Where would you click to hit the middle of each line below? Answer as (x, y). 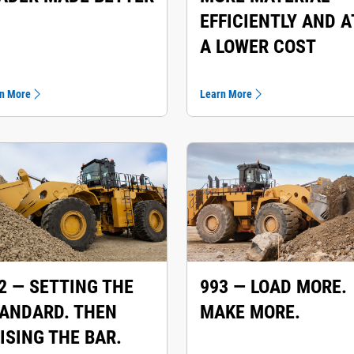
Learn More (226, 94)
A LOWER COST (258, 47)
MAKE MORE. (250, 312)
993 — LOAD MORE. (273, 287)
